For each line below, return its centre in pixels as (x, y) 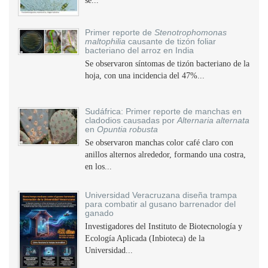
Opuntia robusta (127, 129)
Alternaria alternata (213, 120)
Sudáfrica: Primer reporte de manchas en (163, 111)
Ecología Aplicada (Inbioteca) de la (145, 238)
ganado (99, 213)
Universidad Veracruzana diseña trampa (161, 195)
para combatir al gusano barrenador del (160, 204)
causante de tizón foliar (171, 41)
